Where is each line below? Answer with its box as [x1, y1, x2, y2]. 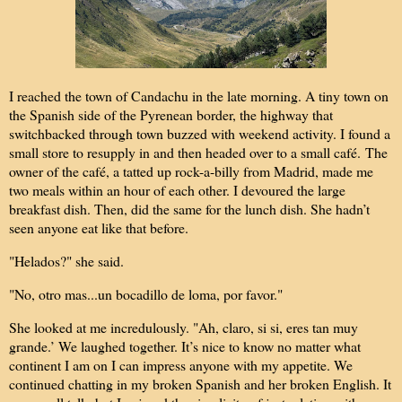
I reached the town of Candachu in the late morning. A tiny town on [9, 86, 389, 106]
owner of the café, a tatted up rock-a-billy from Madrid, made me [9, 162, 373, 181]
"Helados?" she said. [9, 250, 128, 270]
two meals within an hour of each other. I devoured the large [9, 180, 345, 200]
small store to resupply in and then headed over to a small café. [9, 143, 365, 162]
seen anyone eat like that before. [9, 218, 193, 238]
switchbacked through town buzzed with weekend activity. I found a [9, 124, 390, 144]
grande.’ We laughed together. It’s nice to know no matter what [9, 336, 361, 355]
